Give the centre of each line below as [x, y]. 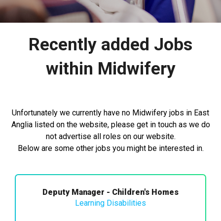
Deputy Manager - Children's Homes [110, 192]
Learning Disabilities [110, 203]
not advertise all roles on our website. [110, 136]
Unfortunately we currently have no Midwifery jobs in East [110, 112]
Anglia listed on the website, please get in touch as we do [110, 124]
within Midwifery [110, 69]
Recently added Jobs [110, 44]
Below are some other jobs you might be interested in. [110, 148]
